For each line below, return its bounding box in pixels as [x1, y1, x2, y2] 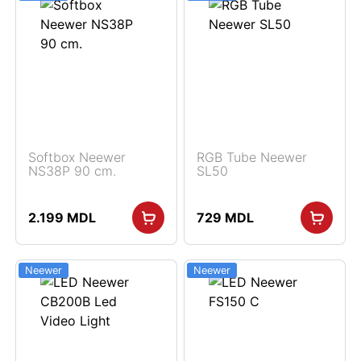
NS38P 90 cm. [28, 163, 116, 179]
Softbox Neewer [28, 149, 126, 165]
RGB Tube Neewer [197, 149, 307, 165]
